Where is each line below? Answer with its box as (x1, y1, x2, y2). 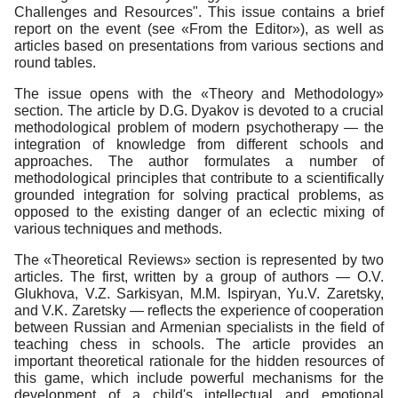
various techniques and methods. (14, 221, 222, 237)
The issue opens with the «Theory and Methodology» (14, 86, 384, 102)
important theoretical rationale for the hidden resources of (14, 354, 384, 370)
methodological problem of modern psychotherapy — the (14, 120, 384, 136)
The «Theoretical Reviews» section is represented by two (14, 252, 384, 268)
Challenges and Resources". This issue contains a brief (14, 4, 384, 20)
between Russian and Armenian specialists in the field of (14, 320, 384, 336)
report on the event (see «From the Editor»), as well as (14, 21, 384, 37)
